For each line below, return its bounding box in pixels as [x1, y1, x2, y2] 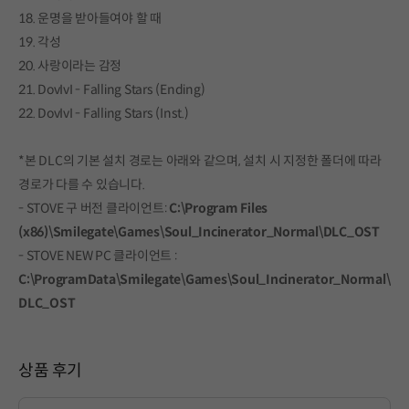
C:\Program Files [169, 199, 267, 216]
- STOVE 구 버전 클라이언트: [18, 199, 169, 216]
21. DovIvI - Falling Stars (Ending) [18, 80, 205, 98]
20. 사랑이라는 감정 [18, 57, 121, 74]
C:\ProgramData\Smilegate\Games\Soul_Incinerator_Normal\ [18, 270, 391, 288]
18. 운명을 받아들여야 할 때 [18, 9, 162, 26]
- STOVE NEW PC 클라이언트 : [18, 246, 177, 264]
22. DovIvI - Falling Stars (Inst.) [18, 104, 189, 121]
